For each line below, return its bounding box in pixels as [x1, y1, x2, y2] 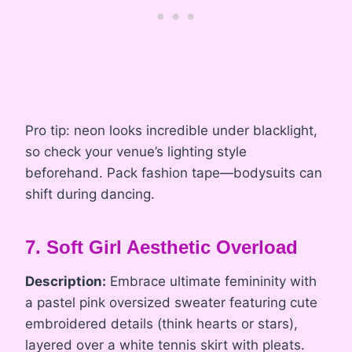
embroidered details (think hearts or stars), [25, 316, 298, 332]
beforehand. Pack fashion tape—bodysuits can [25, 165, 322, 181]
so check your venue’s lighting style [25, 144, 247, 160]
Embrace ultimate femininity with [106, 273, 317, 290]
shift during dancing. [25, 186, 155, 203]
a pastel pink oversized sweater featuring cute [25, 295, 317, 311]
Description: [25, 273, 106, 290]
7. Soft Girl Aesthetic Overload [25, 236, 298, 258]
